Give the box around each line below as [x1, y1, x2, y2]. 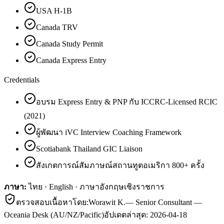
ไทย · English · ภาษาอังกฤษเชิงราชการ [28, 182, 164, 191]
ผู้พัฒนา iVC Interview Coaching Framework [36, 127, 181, 136]
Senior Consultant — [135, 197, 202, 206]
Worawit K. [88, 197, 125, 206]
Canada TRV [36, 22, 78, 31]
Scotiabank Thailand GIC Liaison [36, 144, 142, 153]
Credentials [4, 75, 39, 84]
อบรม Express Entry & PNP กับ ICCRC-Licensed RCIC [36, 97, 217, 106]
